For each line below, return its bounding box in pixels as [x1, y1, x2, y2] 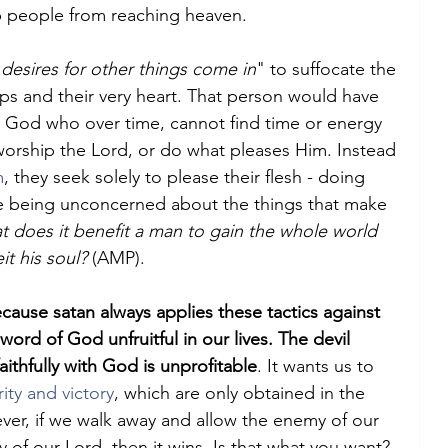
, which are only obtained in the [114, 382, 370, 404]
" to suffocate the [256, 58, 401, 80]
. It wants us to [257, 355, 379, 377]
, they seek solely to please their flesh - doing [4, 166, 370, 188]
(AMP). [87, 247, 145, 269]
